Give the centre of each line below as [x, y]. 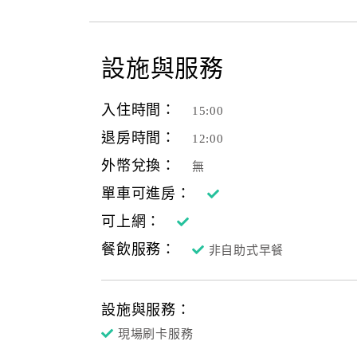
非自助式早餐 [246, 250]
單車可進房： [146, 194]
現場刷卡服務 [155, 334]
